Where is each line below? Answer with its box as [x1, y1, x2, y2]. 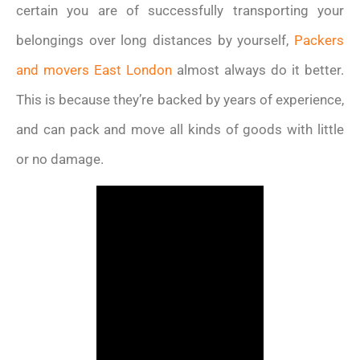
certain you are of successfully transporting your [16, 2, 344, 18]
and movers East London [16, 61, 172, 78]
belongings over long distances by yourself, [16, 31, 294, 48]
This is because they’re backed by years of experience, [16, 91, 344, 108]
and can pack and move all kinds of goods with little [16, 121, 344, 137]
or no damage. [16, 150, 104, 167]
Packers [294, 31, 344, 48]
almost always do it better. [172, 61, 344, 78]
